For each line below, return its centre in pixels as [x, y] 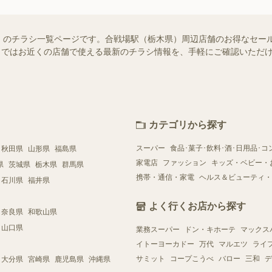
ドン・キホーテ [210, 229]
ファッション [185, 162]
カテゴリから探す [188, 124]
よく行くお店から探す [197, 206]
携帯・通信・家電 [165, 177]
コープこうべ [192, 258]
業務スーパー [158, 229]
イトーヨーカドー [165, 244]
